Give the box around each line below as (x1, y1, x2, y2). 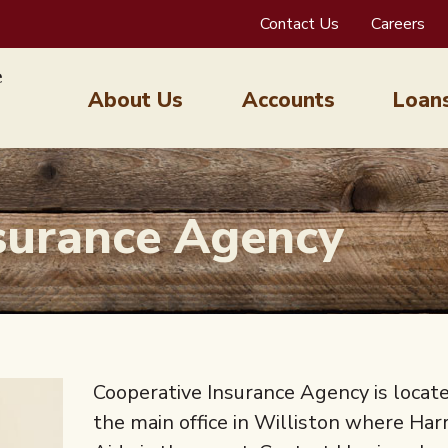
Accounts (241, 85, 335, 114)
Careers (371, 13, 425, 35)
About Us (88, 85, 184, 114)
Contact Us (260, 13, 339, 35)
